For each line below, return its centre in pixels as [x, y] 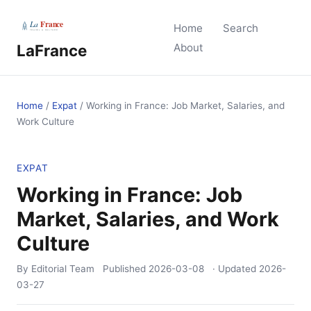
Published [126, 269]
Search [240, 28]
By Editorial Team [56, 269]
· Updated [236, 269]
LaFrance [52, 50]
